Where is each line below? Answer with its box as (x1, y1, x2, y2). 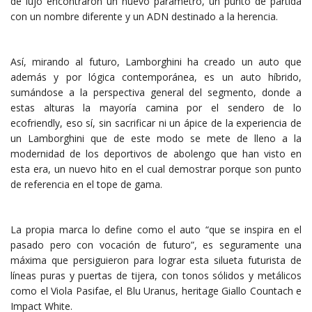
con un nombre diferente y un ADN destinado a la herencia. (10, 10, 278, 23)
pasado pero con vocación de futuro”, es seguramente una (10, 238, 302, 251)
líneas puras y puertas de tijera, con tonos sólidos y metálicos (10, 269, 302, 282)
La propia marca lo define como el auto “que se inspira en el (10, 223, 302, 236)
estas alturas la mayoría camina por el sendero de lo (10, 101, 302, 114)
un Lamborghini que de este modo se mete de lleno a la (10, 132, 302, 145)
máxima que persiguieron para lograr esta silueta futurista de (10, 253, 302, 267)
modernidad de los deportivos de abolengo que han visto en (10, 147, 302, 160)
